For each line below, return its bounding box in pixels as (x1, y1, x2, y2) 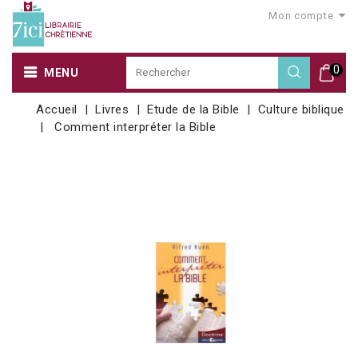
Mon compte (268, 10, 334, 22)
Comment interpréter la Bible (54, 119, 217, 134)
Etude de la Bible (147, 101, 240, 117)
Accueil (36, 101, 78, 117)
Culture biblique (257, 101, 344, 117)
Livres (95, 101, 129, 117)
